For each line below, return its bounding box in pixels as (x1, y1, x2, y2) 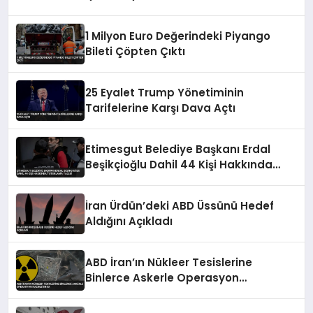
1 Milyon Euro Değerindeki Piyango (85, 29, 271, 43)
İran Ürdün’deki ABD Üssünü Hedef (85, 198, 275, 213)
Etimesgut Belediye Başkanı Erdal (85, 142, 271, 156)
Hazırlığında (85, 286, 152, 300)
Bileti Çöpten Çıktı (85, 44, 186, 59)
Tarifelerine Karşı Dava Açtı (85, 101, 236, 115)
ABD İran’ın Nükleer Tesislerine (85, 255, 253, 270)
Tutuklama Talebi (85, 173, 185, 187)
